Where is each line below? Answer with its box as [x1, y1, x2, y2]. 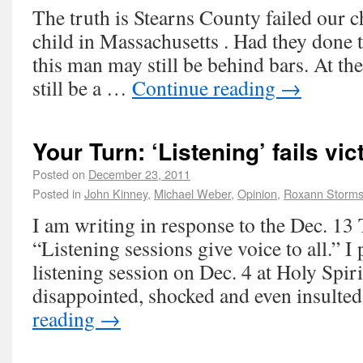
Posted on [32, 165, 85, 182]
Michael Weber [154, 185, 231, 202]
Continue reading [132, 74, 280, 101]
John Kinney [84, 185, 147, 202]
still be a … [32, 74, 132, 101]
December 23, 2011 [88, 165, 190, 182]
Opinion [237, 185, 277, 202]
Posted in [32, 185, 81, 202]
